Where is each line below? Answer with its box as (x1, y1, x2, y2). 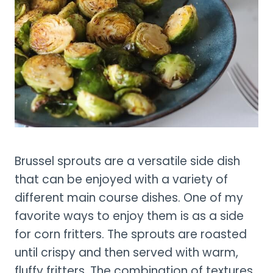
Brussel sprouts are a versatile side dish (15, 152, 240, 169)
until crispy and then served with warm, (15, 244, 238, 261)
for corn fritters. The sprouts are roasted (15, 225, 247, 243)
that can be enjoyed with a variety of (15, 171, 228, 188)
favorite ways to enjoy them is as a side (15, 207, 244, 224)
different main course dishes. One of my (15, 189, 243, 206)
